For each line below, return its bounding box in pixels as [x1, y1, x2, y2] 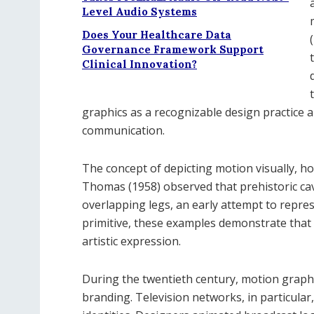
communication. [82, 122, 165, 138]
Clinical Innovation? [82, 57, 197, 71]
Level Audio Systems [82, 4, 197, 18]
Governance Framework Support [82, 42, 264, 56]
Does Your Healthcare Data [82, 27, 231, 41]
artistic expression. [82, 233, 181, 249]
